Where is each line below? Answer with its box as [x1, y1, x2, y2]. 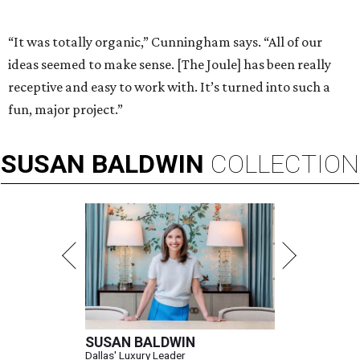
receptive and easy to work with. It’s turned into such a [8, 79, 330, 96]
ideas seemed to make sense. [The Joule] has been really [8, 56, 331, 73]
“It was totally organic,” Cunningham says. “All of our [8, 34, 322, 51]
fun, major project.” [8, 101, 123, 118]
